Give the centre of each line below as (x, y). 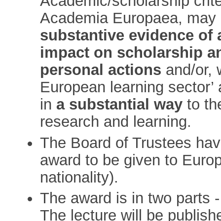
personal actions (101, 70)
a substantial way (120, 105)
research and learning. (116, 122)
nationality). (79, 177)
